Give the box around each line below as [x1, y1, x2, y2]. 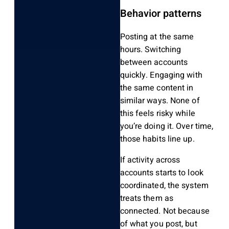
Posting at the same [120, 31, 194, 43]
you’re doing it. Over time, [120, 120, 214, 133]
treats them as [120, 192, 173, 205]
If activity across [120, 154, 180, 167]
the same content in [120, 82, 194, 95]
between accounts [120, 56, 188, 69]
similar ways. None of [120, 95, 200, 107]
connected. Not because [120, 205, 210, 218]
